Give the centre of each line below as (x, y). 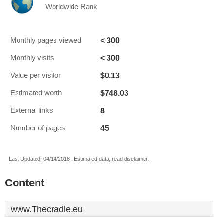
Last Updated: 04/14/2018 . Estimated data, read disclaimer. (79, 159)
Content (25, 183)
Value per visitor (36, 75)
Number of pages (38, 128)
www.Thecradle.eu (47, 209)
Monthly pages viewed (46, 40)
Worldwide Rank (71, 7)
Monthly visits (32, 58)
